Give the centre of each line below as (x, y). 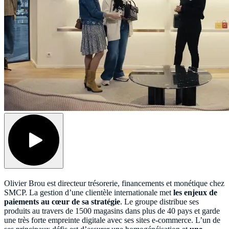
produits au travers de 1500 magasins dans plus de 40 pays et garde (112, 211)
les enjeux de (195, 192)
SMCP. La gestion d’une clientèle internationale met (89, 192)
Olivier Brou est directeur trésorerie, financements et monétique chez (114, 183)
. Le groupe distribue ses (159, 201)
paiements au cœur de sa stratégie (62, 201)
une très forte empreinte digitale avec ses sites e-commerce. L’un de (112, 220)
